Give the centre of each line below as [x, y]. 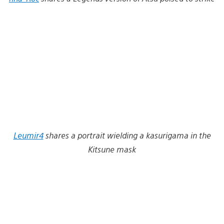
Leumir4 [28, 135]
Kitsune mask [112, 149]
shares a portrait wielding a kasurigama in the [128, 135]
